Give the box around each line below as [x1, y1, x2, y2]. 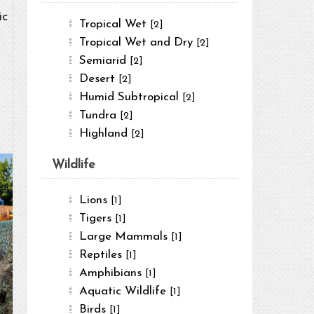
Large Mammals [79, 230, 172, 243]
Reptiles [79, 248, 126, 261]
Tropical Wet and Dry [79, 36, 197, 48]
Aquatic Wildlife [79, 285, 170, 297]
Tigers [79, 212, 116, 224]
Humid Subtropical [79, 90, 183, 103]
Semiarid [79, 54, 130, 67]
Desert [79, 72, 119, 85]
